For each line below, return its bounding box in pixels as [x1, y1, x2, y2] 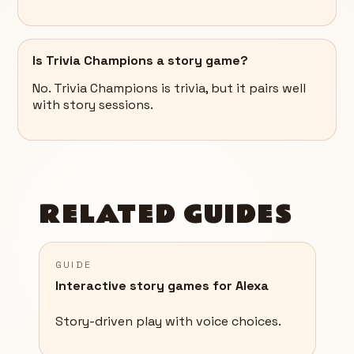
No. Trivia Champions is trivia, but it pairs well [32, 79, 306, 96]
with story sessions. [32, 96, 153, 113]
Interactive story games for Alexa [55, 277, 269, 294]
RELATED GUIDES [38, 196, 292, 234]
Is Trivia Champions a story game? [32, 51, 248, 69]
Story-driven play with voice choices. [55, 312, 281, 330]
